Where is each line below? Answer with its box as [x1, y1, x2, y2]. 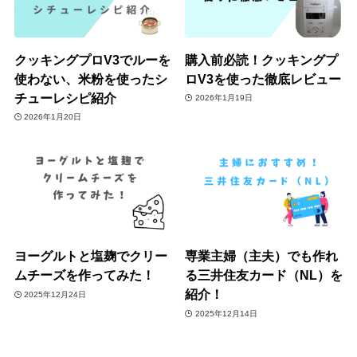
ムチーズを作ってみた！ [14, 268, 155, 283]
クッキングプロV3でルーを [14, 52, 171, 67]
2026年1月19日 [194, 93, 253, 103]
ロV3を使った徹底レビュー [185, 71, 342, 86]
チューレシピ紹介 [14, 90, 116, 105]
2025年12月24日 [24, 289, 87, 299]
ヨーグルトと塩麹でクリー [14, 249, 167, 264]
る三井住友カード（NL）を [185, 268, 343, 283]
